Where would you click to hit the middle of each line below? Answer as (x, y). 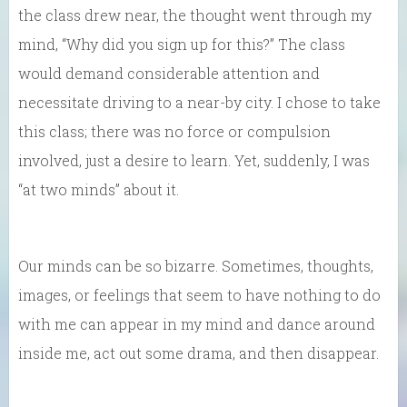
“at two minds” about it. (99, 189)
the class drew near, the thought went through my (195, 15)
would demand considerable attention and (169, 73)
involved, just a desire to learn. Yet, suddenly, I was (194, 160)
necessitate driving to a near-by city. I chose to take (199, 102)
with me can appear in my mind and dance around (197, 324)
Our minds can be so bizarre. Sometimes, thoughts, (196, 266)
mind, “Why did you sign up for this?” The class (182, 44)
